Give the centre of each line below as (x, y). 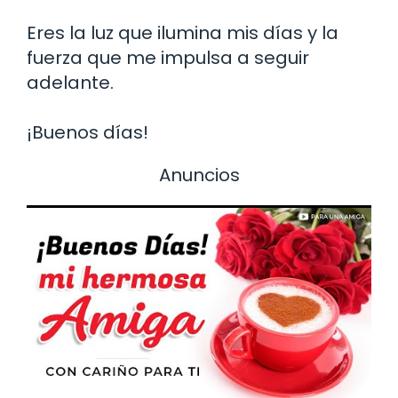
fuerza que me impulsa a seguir (168, 57)
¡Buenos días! (88, 132)
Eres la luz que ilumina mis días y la (183, 32)
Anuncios (199, 175)
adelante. (70, 82)
